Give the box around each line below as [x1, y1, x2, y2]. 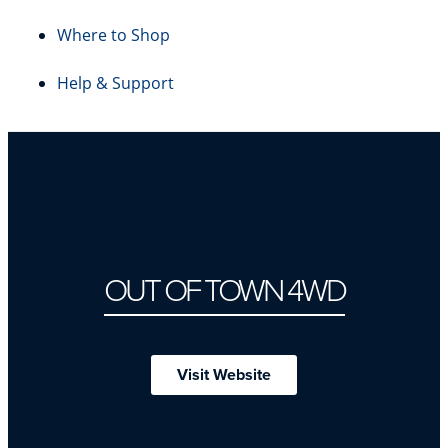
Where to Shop [57, 24, 170, 46]
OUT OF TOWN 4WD [103, 266, 345, 314]
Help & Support [57, 72, 174, 94]
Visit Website [177, 363, 271, 386]
